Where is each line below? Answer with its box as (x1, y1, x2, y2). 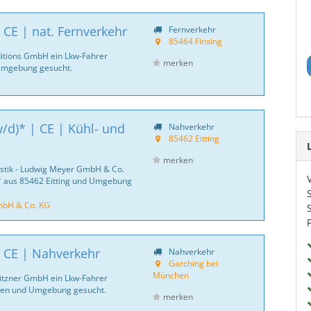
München (152, 269, 189, 280)
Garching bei (168, 258, 218, 269)
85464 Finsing (168, 35, 222, 47)
